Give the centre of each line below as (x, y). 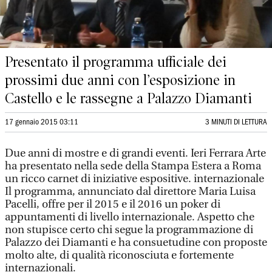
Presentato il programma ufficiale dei (116, 62)
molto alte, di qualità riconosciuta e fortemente (119, 255)
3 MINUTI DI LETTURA (236, 122)
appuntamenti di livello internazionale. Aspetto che (130, 217)
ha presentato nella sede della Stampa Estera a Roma (133, 166)
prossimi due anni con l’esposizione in (120, 80)
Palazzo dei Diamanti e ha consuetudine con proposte (136, 243)
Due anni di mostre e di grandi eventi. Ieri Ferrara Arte (135, 153)
